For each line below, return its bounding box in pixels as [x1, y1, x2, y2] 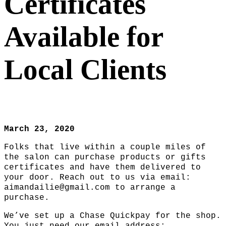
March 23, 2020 [4, 125, 75, 134]
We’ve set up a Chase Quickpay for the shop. [4, 211, 221, 221]
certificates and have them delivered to [4, 163, 201, 173]
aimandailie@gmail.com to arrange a [4, 183, 176, 193]
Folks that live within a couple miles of [4, 143, 206, 152]
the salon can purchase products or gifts [4, 153, 206, 162]
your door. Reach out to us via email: [4, 173, 191, 183]
